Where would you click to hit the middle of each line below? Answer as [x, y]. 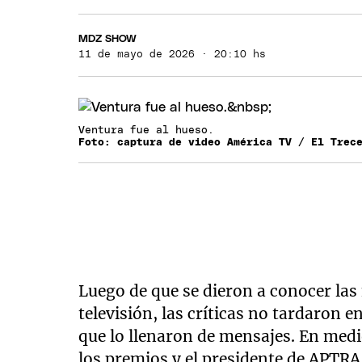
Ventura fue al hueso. [150, 130]
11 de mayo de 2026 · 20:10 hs [173, 54]
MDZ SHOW [108, 39]
